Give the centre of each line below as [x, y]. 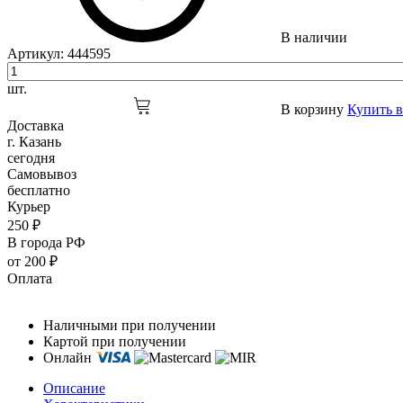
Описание [74, 389]
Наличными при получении [130, 326]
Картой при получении [115, 342]
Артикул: [37, 54]
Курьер [29, 207]
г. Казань [34, 142]
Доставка [36, 126]
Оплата [30, 279]
